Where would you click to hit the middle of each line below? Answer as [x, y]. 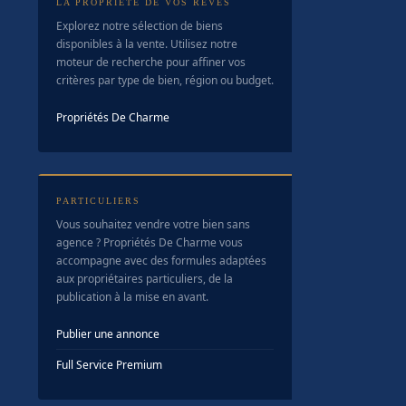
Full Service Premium [109, 365]
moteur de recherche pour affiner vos [151, 62]
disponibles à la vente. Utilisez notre [147, 44]
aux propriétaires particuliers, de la [145, 279]
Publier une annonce [108, 334]
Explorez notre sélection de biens [140, 26]
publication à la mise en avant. [132, 297]
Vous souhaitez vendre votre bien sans [153, 224]
